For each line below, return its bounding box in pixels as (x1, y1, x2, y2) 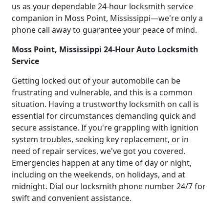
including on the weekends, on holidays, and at (12, 169, 185, 180)
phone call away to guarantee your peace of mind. (12, 24, 197, 36)
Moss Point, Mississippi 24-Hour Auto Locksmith (12, 44, 198, 55)
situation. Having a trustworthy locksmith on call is (12, 99, 199, 110)
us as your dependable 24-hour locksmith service (12, 1, 193, 12)
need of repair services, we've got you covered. (12, 146, 185, 157)
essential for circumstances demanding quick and (12, 110, 196, 122)
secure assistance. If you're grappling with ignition (12, 122, 198, 133)
